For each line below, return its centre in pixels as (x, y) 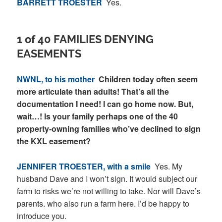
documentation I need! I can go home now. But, (105, 104)
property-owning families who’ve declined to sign (109, 129)
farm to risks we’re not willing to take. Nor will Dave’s (109, 191)
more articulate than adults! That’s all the (93, 92)
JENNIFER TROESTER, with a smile (84, 166)
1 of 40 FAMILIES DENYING (85, 39)
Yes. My (169, 166)
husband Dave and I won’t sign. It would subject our (107, 178)
